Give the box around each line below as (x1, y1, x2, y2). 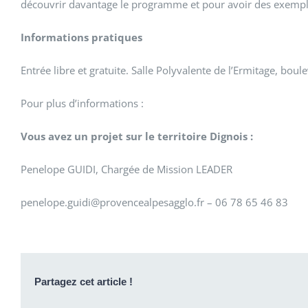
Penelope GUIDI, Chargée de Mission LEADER (21, 162, 232, 176)
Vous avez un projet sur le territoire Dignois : (21, 129, 253, 143)
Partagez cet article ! (34, 276, 133, 288)
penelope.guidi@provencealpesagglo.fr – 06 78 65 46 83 (21, 195, 288, 209)
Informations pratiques (21, 30, 142, 44)
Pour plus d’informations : (21, 96, 144, 110)
